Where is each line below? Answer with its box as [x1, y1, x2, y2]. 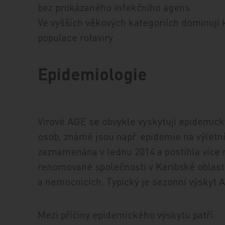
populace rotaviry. [38, 30, 116, 44]
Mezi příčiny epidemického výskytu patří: [38, 208, 216, 221]
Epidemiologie [38, 62, 148, 84]
